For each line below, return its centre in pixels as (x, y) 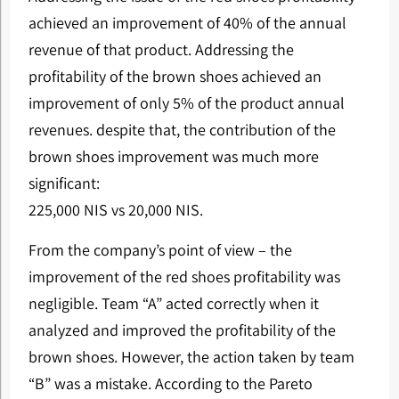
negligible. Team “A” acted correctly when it (173, 303)
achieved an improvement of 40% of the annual (187, 22)
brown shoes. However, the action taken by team (191, 356)
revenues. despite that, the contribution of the (182, 129)
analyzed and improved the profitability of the (182, 330)
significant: (64, 183)
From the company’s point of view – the (160, 249)
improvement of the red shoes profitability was (184, 276)
